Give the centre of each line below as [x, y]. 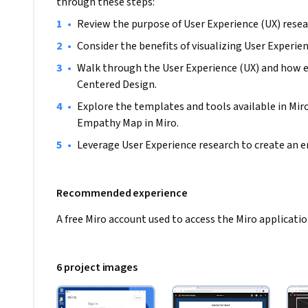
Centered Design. [117, 85]
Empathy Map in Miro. [128, 123]
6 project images [97, 268]
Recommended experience [122, 194]
